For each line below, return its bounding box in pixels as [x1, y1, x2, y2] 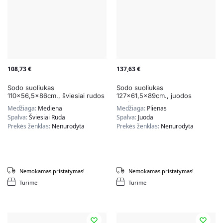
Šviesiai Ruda [29, 113, 65, 122]
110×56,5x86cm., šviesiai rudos [7, 92, 105, 100]
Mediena [38, 104, 62, 113]
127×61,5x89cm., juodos [116, 92, 192, 100]
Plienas [147, 104, 167, 113]
